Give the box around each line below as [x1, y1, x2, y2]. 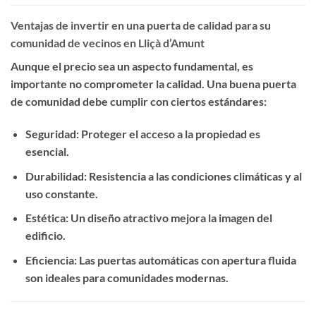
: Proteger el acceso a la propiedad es [75, 127, 260, 141]
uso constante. [25, 186, 98, 200]
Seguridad [25, 127, 76, 141]
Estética [25, 211, 66, 225]
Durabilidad [25, 169, 84, 183]
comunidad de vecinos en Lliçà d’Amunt [11, 36, 205, 50]
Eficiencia [25, 253, 74, 267]
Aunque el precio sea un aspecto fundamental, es [11, 59, 253, 73]
